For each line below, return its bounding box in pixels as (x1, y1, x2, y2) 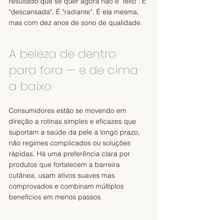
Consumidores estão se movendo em (9, 106, 128, 115)
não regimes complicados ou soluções (9, 138, 133, 148)
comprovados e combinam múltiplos (9, 182, 126, 191)
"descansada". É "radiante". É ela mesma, (9, 7, 141, 17)
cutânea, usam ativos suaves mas (9, 171, 117, 180)
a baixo (9, 78, 52, 95)
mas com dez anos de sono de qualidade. (9, 18, 142, 27)
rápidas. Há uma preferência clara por (9, 149, 132, 159)
